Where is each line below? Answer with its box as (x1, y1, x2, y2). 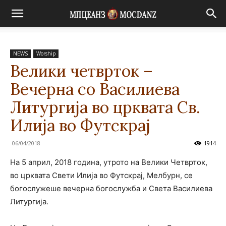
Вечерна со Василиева (10, 79, 180, 99)
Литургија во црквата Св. (10, 97, 200, 118)
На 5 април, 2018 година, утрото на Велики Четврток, (10, 157, 207, 167)
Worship (36, 50, 55, 57)
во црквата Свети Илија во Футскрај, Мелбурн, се (10, 171, 193, 180)
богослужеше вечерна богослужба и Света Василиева (10, 184, 212, 193)
